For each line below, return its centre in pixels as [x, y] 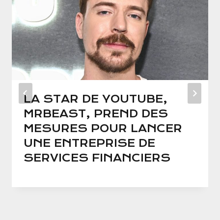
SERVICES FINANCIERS [97, 158]
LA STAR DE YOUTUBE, [96, 99]
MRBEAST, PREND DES [96, 114]
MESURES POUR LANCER [103, 129]
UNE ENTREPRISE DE [89, 143]
